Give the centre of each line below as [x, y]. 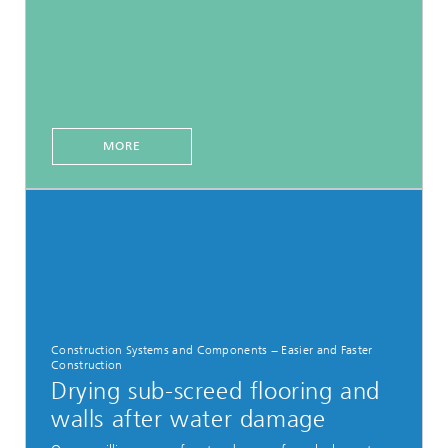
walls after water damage [188, 419]
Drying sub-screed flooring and [216, 391]
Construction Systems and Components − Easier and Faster [212, 350]
